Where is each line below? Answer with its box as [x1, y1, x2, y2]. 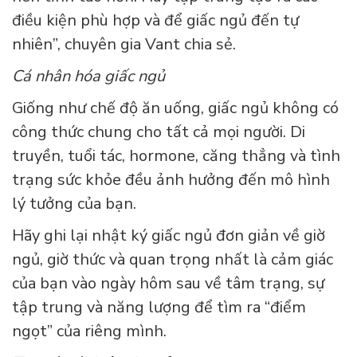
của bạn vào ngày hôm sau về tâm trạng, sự [12, 273, 324, 295]
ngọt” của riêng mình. [12, 320, 167, 343]
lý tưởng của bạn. [12, 193, 136, 215]
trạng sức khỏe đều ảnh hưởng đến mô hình [12, 169, 330, 191]
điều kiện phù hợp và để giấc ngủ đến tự [12, 10, 299, 32]
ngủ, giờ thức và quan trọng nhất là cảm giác [12, 249, 333, 271]
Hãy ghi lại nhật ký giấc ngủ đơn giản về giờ [12, 225, 325, 247]
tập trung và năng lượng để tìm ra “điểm [12, 296, 306, 319]
